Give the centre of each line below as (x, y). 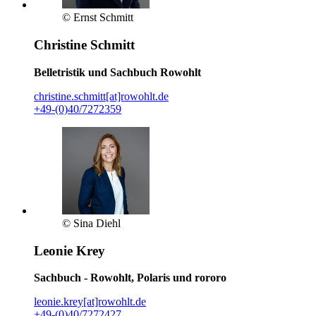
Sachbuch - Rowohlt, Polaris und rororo (130, 278)
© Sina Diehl (91, 223)
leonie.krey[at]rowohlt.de (90, 302)
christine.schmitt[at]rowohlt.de (101, 96)
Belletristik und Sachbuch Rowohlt (117, 72)
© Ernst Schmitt (98, 18)
